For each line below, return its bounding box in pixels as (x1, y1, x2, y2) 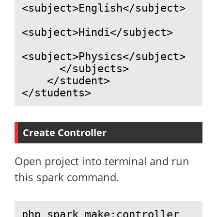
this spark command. (15, 170, 119, 184)
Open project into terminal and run (15, 154, 189, 168)
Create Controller (23, 126, 107, 139)
